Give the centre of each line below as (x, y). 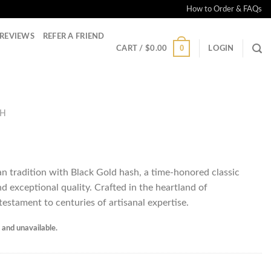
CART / (131, 48)
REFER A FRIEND (73, 36)
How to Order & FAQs (224, 9)
